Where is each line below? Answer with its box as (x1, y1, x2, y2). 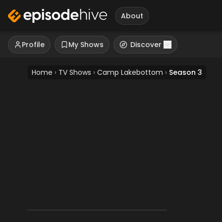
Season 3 (169, 67, 202, 77)
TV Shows (58, 67, 91, 77)
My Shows (68, 40, 104, 50)
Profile (22, 40, 45, 50)
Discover (130, 40, 162, 50)
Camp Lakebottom (97, 67, 163, 77)
